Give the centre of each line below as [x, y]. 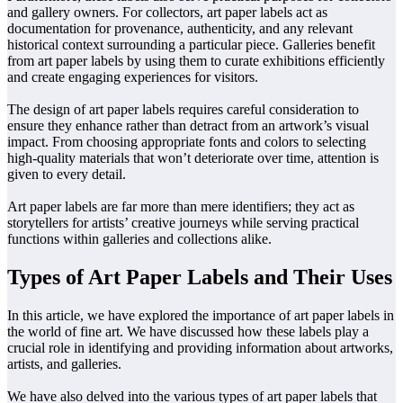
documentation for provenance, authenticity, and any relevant [180, 28]
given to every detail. [67, 174]
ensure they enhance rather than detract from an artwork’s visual [188, 125]
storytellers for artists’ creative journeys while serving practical [183, 222]
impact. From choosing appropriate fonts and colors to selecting [187, 141]
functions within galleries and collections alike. [139, 238]
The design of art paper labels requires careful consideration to [183, 109]
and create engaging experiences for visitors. [133, 76]
